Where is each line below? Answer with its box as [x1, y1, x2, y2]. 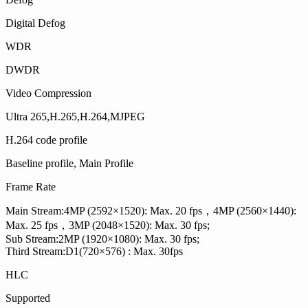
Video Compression [5, 87, 91, 100]
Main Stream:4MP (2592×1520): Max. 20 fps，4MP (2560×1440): [5, 205, 296, 217]
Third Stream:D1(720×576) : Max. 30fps [5, 245, 183, 258]
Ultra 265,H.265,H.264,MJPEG [5, 111, 145, 123]
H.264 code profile [5, 134, 87, 146]
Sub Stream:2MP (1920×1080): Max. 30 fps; [5, 233, 199, 245]
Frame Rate [5, 181, 56, 193]
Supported [5, 292, 50, 305]
